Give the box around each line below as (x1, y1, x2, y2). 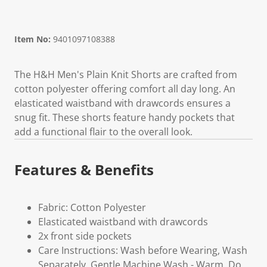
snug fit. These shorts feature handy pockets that (14, 111, 235, 124)
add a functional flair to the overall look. (14, 125, 193, 138)
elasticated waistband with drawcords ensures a (14, 97, 231, 110)
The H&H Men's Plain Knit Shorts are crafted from (14, 68, 237, 81)
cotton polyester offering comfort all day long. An (14, 82, 235, 95)
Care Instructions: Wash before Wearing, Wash (38, 244, 247, 257)
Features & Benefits (14, 160, 154, 179)
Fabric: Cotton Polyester (38, 201, 146, 214)
